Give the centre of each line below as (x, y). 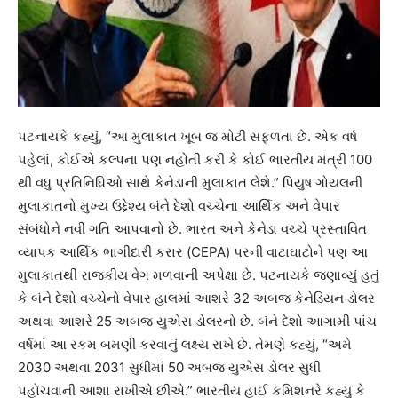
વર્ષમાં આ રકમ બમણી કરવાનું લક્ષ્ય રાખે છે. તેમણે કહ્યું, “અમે (185, 345)
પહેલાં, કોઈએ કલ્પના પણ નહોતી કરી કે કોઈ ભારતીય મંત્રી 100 (195, 160)
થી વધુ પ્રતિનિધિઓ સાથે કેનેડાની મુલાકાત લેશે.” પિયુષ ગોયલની (190, 183)
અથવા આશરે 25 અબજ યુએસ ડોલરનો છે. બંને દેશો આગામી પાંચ (197, 322)
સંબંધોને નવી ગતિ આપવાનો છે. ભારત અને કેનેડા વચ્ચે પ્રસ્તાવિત (192, 229)
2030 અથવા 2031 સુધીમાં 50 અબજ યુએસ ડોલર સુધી (169, 368)
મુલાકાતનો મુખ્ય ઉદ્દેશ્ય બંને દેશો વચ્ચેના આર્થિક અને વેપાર (179, 206)
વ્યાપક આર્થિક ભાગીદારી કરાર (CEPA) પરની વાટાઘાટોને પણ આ (193, 252)
